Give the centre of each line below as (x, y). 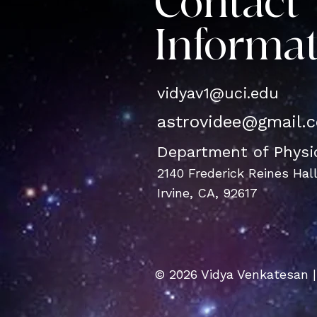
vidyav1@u (196, 93)
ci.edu (257, 93)
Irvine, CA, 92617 (207, 193)
